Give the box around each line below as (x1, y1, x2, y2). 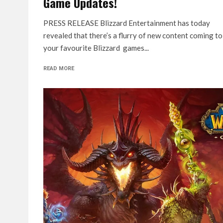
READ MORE (43, 65, 74, 72)
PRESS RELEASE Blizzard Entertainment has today (43, 18, 210, 27)
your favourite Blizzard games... (43, 43, 149, 52)
